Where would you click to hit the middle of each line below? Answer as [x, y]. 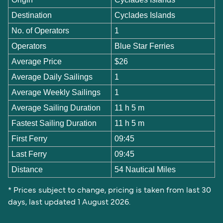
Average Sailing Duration [56, 108]
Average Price [37, 61]
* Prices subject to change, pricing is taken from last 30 [110, 191]
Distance [27, 169]
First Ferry [30, 138]
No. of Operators [41, 30]
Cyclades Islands [145, 15]
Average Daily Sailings [52, 77]
